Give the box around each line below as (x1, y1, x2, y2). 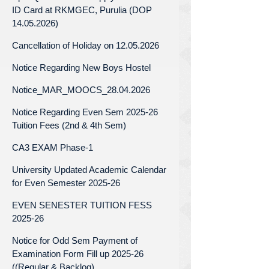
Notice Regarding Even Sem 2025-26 (12, 106, 158, 117)
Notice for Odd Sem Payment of (12, 235, 138, 246)
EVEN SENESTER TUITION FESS (12, 199, 152, 210)
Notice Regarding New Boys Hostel (12, 62, 151, 73)
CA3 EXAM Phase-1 (12, 142, 93, 153)
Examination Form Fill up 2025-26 (12, 248, 144, 259)
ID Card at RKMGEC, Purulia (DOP (12, 4, 152, 15)
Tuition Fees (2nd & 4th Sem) (12, 119, 126, 130)
